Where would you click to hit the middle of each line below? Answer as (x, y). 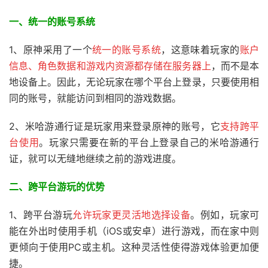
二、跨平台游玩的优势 (57, 187)
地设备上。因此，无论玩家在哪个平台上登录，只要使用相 (134, 82)
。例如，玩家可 (225, 215)
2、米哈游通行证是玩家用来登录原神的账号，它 (115, 126)
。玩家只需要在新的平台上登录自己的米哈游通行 (149, 142)
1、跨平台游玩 (41, 215)
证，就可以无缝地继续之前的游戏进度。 (95, 159)
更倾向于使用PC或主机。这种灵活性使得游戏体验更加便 (134, 247)
